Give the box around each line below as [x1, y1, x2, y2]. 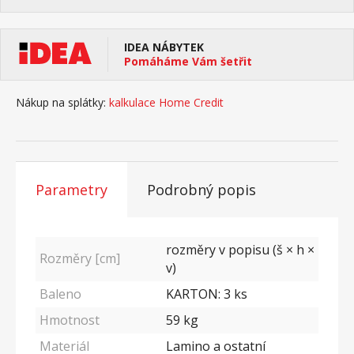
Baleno [40, 285, 81, 303]
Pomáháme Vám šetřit [124, 54, 252, 69]
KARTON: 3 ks [166, 285, 247, 303]
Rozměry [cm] [40, 250, 120, 267]
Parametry [36, 180, 107, 199]
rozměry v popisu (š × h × [166, 241, 314, 258]
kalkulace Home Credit [109, 95, 224, 110]
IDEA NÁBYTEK [124, 40, 204, 55]
